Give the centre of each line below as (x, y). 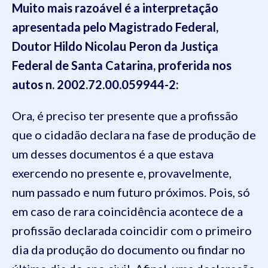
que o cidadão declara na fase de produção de (134, 135)
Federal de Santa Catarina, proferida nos (122, 65)
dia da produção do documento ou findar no (129, 249)
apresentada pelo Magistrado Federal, (115, 27)
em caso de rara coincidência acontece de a (127, 211)
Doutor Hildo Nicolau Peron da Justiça (115, 46)
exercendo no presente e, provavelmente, (122, 173)
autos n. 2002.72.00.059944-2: (95, 84)
